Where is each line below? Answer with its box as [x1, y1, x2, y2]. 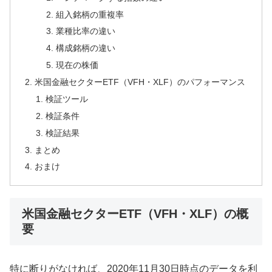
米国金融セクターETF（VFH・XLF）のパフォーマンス [35, 77, 246, 87]
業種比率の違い [55, 26, 115, 36]
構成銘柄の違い [55, 43, 115, 53]
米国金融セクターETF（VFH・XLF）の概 [22, 206, 248, 220]
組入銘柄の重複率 [55, 9, 124, 19]
